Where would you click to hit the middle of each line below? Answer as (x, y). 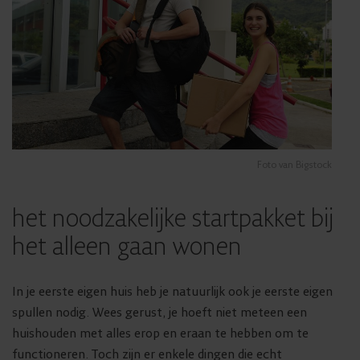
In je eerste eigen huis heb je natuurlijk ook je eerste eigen (172, 292)
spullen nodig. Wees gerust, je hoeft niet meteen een (160, 313)
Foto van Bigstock (295, 166)
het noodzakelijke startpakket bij (173, 219)
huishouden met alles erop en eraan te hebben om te (160, 334)
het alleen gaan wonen (127, 247)
